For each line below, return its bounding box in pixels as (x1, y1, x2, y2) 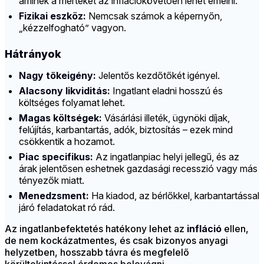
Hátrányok (5, 48, 61, 61)
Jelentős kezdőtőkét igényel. (96, 70, 220, 82)
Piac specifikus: (19, 151, 93, 163)
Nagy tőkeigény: (19, 70, 96, 82)
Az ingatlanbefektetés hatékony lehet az (5, 223, 187, 235)
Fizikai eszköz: (19, 10, 86, 22)
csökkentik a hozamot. (19, 136, 115, 148)
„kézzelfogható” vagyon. (19, 22, 126, 34)
